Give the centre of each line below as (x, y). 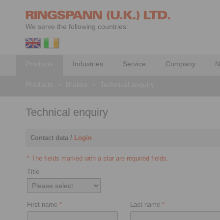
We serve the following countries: (77, 27)
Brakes (77, 84)
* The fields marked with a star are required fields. (98, 158)
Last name (146, 205)
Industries (88, 64)
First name (43, 205)
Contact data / (52, 138)
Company (180, 64)
